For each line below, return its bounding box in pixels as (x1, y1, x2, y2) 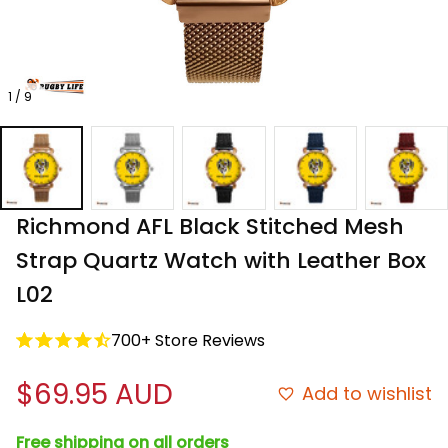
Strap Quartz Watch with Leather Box (16, 244, 426, 276)
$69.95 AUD (16, 374, 173, 414)
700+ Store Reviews (111, 328, 265, 352)
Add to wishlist (302, 381, 432, 407)
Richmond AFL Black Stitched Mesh (16, 210, 404, 242)
